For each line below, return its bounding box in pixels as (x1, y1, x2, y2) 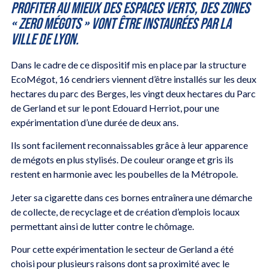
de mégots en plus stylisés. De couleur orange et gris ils (10, 154, 234, 166)
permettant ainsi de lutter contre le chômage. (10, 220, 194, 232)
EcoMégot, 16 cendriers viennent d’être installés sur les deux (10, 73, 256, 85)
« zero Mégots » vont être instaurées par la (10, 14, 231, 34)
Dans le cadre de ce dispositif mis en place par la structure (10, 58, 246, 70)
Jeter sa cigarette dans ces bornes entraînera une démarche (10, 191, 252, 203)
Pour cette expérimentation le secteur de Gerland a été (10, 243, 234, 255)
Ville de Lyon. (10, 30, 81, 49)
